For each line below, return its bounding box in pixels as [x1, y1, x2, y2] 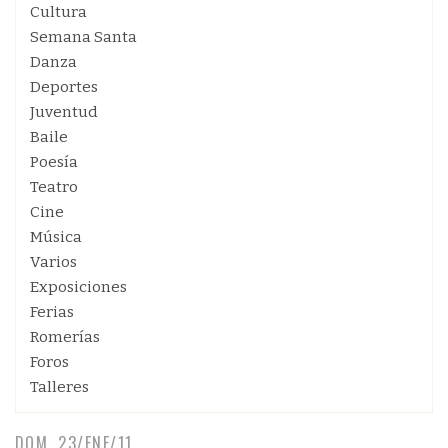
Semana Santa [30, 28, 137, 46]
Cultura [30, 3, 87, 21]
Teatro [30, 178, 78, 196]
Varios [30, 253, 77, 271]
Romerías [30, 328, 100, 346]
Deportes [30, 78, 98, 96]
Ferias [30, 303, 74, 321]
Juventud [30, 103, 98, 121]
